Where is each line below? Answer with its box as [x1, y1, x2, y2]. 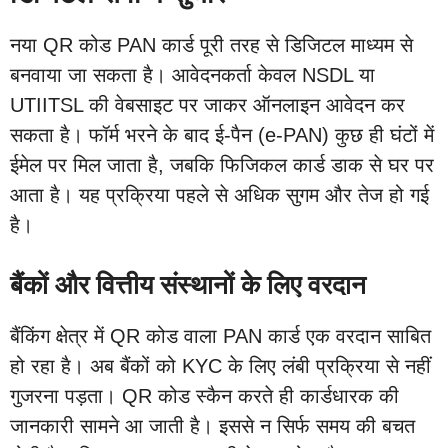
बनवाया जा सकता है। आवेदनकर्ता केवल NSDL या [10, 63, 375, 86]
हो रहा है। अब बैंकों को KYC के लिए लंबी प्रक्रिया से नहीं [10, 354, 431, 377]
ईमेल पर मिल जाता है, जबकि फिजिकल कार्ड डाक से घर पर [10, 153, 434, 176]
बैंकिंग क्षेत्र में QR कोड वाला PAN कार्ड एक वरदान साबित [10, 324, 431, 347]
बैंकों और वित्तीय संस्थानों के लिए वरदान [10, 269, 366, 300]
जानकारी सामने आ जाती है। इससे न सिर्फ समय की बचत [10, 414, 415, 437]
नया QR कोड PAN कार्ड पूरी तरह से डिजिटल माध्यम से [10, 33, 413, 56]
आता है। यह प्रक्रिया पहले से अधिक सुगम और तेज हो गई [10, 183, 429, 206]
